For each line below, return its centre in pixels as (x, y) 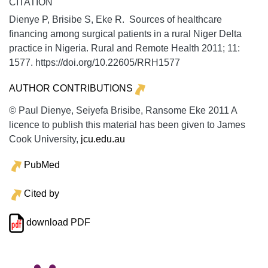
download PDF (57, 222)
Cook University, (45, 139)
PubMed (42, 165)
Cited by (41, 193)
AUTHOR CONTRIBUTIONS (71, 88)
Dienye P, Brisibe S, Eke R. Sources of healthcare (115, 19)
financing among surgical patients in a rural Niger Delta (125, 33)
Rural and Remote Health (145, 48)
